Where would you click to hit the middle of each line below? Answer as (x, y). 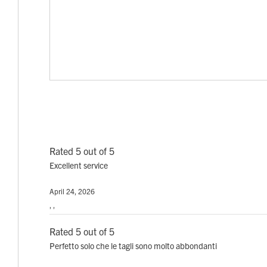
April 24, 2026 (72, 191)
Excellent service (79, 165)
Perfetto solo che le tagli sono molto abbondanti (133, 246)
